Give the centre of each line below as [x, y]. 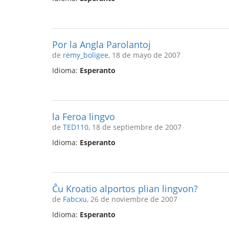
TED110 [76, 127]
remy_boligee [86, 55]
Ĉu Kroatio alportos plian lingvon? [125, 189]
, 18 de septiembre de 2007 [135, 127]
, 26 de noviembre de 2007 [132, 199]
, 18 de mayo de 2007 [144, 55]
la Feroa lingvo [84, 117]
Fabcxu [75, 199]
